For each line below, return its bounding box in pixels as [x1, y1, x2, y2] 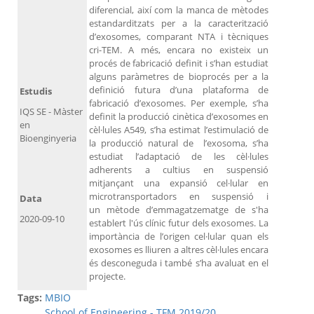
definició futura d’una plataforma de [89, 83, 268, 97]
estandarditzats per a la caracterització [89, 17, 268, 30]
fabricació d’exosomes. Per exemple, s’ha [89, 97, 268, 110]
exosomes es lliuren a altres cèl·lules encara [89, 243, 268, 257]
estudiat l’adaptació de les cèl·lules [89, 150, 268, 163]
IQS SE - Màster [20, 105, 83, 118]
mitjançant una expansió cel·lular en [89, 177, 268, 190]
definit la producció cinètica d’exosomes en [89, 110, 268, 123]
